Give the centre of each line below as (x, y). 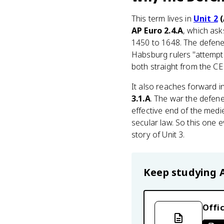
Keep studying (181, 172)
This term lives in (162, 18)
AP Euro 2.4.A (157, 30)
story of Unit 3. (158, 134)
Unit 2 (205, 18)
